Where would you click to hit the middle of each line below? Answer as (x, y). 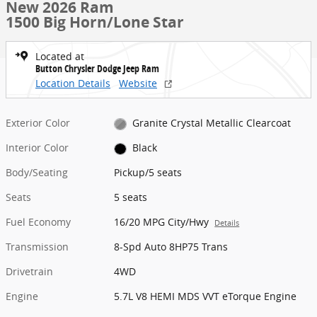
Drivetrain (29, 272)
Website (138, 83)
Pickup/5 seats (148, 173)
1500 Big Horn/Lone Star (95, 22)
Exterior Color (38, 123)
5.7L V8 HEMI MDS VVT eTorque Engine (206, 296)
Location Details (73, 83)
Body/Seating (37, 173)
